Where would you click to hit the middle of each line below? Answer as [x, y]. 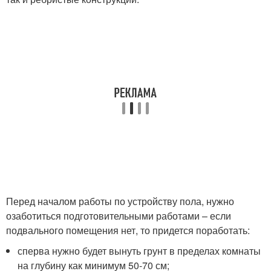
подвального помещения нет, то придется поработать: [128, 230]
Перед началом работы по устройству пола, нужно [120, 201]
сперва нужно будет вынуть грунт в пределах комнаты [139, 251]
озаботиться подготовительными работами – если [119, 216]
